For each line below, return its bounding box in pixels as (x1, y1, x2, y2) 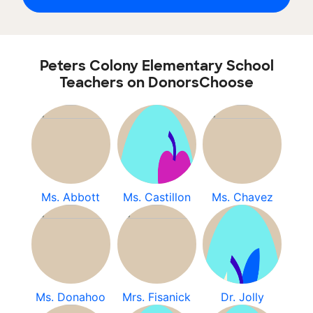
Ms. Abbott (41, 190, 101, 204)
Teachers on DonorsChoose (59, 73, 254, 92)
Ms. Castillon (122, 190, 191, 204)
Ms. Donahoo (36, 290, 106, 304)
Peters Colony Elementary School (39, 57, 274, 75)
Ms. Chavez (211, 190, 273, 204)
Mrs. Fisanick (122, 290, 191, 304)
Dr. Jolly (220, 290, 264, 304)
